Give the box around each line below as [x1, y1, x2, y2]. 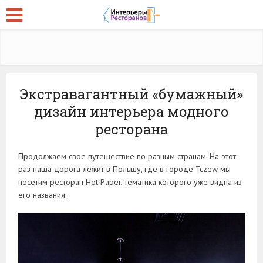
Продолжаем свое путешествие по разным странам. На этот [18, 151, 237, 161]
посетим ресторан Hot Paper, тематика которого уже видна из [18, 177, 242, 187]
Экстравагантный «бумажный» [20, 85, 243, 103]
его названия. [18, 190, 68, 200]
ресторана [95, 120, 168, 139]
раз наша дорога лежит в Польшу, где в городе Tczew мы [18, 164, 231, 174]
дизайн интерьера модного [34, 102, 229, 121]
